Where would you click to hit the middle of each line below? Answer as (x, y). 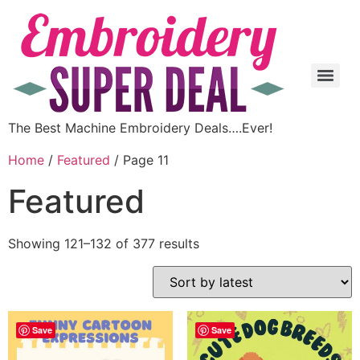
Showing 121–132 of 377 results (104, 243)
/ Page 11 (139, 160)
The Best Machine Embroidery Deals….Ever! (140, 128)
